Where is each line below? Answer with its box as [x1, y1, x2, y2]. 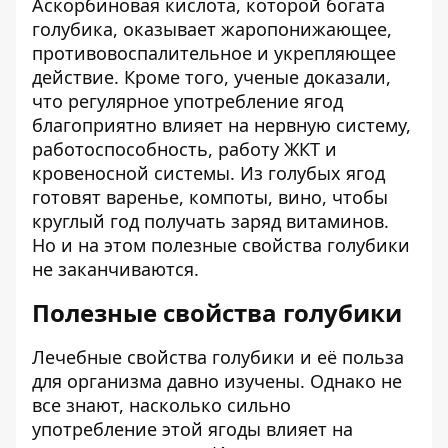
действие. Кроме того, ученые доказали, [32, 65, 391, 89]
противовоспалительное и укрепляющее [32, 41, 396, 65]
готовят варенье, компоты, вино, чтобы [32, 185, 388, 209]
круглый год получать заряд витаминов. [32, 209, 389, 233]
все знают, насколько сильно [32, 393, 291, 417]
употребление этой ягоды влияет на [32, 417, 353, 441]
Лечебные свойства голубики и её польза [32, 345, 404, 369]
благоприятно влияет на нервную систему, [32, 113, 411, 137]
